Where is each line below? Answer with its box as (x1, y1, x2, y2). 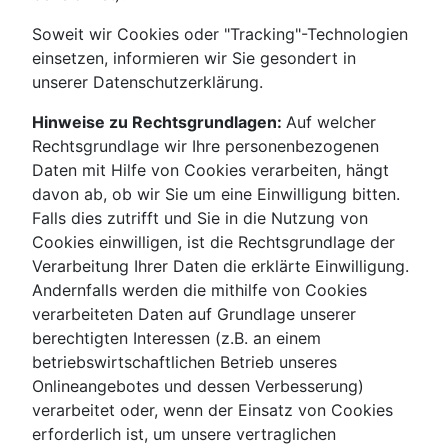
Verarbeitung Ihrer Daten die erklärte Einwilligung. (32, 256, 409, 277)
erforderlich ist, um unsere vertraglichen (32, 424, 336, 445)
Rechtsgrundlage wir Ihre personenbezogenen (32, 136, 379, 157)
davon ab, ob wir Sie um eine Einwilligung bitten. (32, 184, 400, 205)
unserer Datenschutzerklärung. (32, 72, 263, 93)
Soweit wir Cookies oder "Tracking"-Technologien (32, 24, 408, 45)
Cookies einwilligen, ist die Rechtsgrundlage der (32, 232, 395, 253)
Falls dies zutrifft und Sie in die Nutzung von (32, 208, 368, 229)
